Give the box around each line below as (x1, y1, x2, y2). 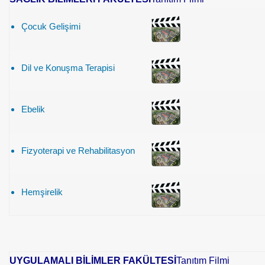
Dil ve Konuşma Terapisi (21, 63, 115, 73)
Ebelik (21, 104, 45, 114)
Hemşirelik (21, 187, 63, 197)
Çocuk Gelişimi (21, 21, 80, 31)
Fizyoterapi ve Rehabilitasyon (21, 146, 135, 156)
